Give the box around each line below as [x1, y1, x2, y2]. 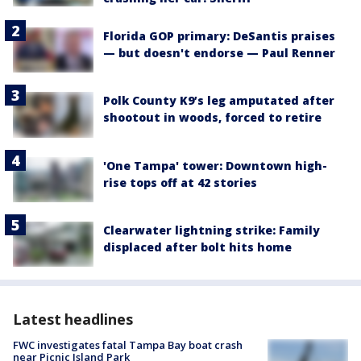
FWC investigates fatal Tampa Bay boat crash [13, 338, 243, 353]
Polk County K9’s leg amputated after [103, 93, 334, 109]
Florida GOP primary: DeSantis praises [103, 28, 335, 44]
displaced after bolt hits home [103, 239, 292, 255]
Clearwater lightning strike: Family [103, 222, 320, 238]
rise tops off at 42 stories [103, 174, 257, 190]
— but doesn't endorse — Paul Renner [103, 45, 335, 61]
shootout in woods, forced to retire [103, 110, 322, 126]
